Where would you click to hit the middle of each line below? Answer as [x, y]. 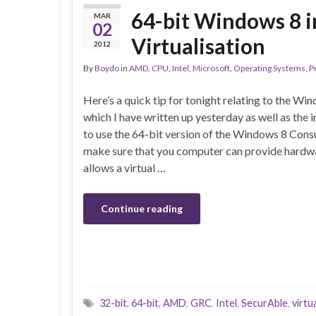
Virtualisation [198, 46]
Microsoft [211, 68]
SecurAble [265, 303]
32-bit [113, 303]
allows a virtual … [124, 168]
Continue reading [142, 209]
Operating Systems [269, 68]
